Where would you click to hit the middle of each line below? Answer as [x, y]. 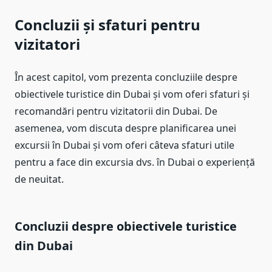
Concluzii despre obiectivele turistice [126, 226]
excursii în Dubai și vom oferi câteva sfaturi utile [124, 145]
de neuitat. [39, 179]
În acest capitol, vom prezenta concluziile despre [126, 77]
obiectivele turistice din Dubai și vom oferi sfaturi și [132, 94]
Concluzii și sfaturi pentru [107, 25]
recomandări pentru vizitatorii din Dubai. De [116, 111]
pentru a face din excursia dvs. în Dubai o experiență [135, 162]
